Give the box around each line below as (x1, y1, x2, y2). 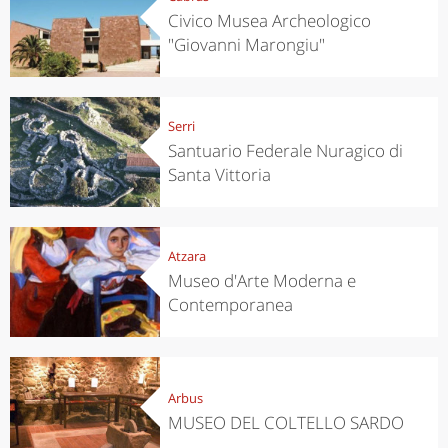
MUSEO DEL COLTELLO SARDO (167, 410, 404, 434)
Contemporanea (167, 292, 293, 316)
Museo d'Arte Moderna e (167, 268, 356, 292)
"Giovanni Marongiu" (167, 32, 325, 56)
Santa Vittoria (167, 162, 271, 186)
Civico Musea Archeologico (167, 8, 371, 32)
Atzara (167, 246, 206, 265)
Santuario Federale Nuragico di (167, 138, 403, 162)
